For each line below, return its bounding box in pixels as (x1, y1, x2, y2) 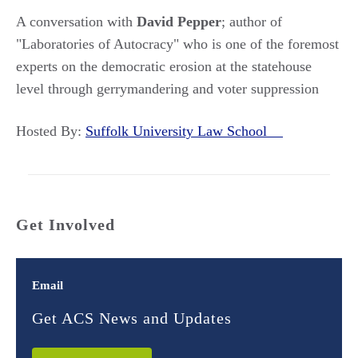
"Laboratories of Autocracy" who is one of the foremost (16, 36, 339, 52)
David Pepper (133, 14, 221, 30)
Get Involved (16, 216, 115, 233)
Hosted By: (16, 123, 86, 139)
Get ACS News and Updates (32, 309, 232, 327)
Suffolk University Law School (86, 123, 283, 139)
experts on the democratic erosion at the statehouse (16, 58, 312, 74)
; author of (221, 14, 282, 30)
